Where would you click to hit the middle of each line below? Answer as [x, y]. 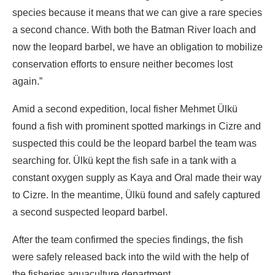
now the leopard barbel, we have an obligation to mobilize [137, 47]
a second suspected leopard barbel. [90, 212]
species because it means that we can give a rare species [137, 12]
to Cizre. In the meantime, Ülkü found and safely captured [136, 195]
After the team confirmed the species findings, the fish [128, 239]
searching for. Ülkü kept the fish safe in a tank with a [124, 160]
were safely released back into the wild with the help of [130, 257]
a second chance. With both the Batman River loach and [134, 29]
